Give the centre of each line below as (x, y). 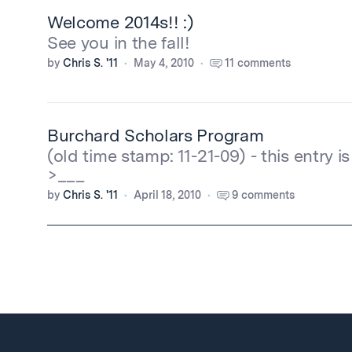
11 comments (258, 63)
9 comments (263, 195)
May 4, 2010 (164, 63)
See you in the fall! (119, 42)
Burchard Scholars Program (156, 135)
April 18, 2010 (167, 195)
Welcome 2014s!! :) (121, 22)
